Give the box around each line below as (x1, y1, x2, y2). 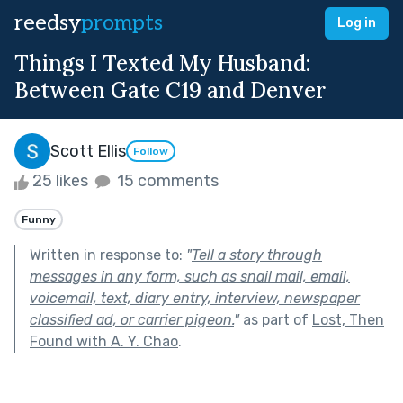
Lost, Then (312, 310, 384, 328)
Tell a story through (192, 246, 322, 264)
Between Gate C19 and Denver (14, 76, 326, 104)
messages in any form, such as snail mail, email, (30, 267, 350, 285)
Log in (337, 15, 376, 31)
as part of (239, 310, 312, 328)
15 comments (113, 171, 219, 191)
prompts (81, 10, 163, 36)
